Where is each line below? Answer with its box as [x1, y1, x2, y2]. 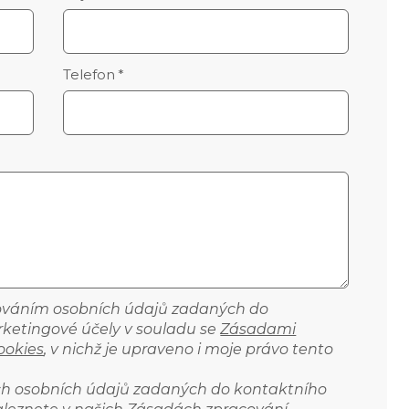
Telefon [62, 66, 115, 84]
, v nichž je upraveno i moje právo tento [44, 340, 334, 358]
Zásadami [220, 320, 297, 338]
